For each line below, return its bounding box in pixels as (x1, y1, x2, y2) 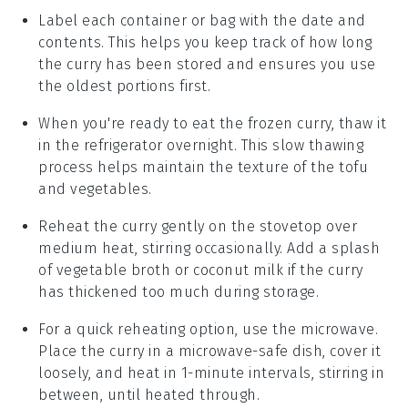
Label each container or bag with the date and (38, 11, 366, 29)
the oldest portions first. (38, 76, 211, 95)
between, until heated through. (38, 385, 260, 403)
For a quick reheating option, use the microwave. (38, 320, 379, 338)
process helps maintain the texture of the (38, 158, 340, 176)
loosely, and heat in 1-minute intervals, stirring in (38, 363, 385, 382)
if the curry (283, 260, 363, 279)
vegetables (70, 179, 149, 198)
